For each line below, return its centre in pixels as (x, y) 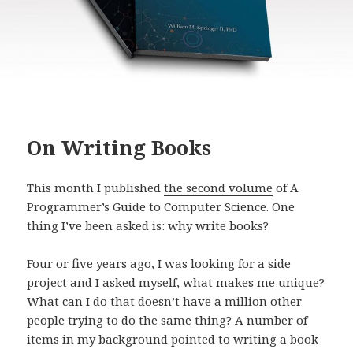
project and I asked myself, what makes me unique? (176, 282)
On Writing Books (119, 148)
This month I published (96, 188)
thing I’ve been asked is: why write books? (148, 226)
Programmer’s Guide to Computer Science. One (161, 207)
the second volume (219, 188)
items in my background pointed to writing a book (173, 339)
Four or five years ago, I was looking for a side (159, 264)
